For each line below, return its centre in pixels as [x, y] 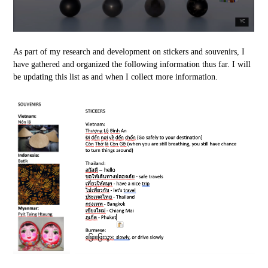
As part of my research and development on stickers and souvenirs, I [129, 51]
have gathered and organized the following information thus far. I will [132, 64]
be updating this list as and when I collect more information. [116, 77]
